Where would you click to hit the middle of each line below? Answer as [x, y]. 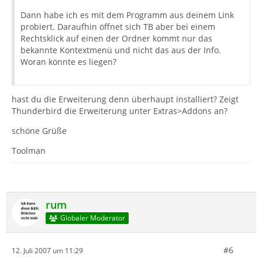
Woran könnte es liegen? [68, 62]
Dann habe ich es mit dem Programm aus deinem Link [127, 15]
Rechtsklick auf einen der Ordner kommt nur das [116, 38]
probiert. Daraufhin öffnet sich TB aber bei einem [118, 27]
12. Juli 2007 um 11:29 [47, 250]
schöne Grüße [39, 131]
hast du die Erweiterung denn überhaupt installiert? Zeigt [125, 99]
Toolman [29, 151]
